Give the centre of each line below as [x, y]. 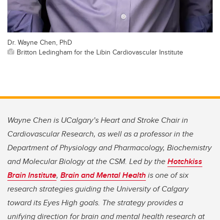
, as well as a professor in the [144, 134]
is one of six [167, 175]
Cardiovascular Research [51, 134]
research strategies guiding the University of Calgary [98, 189]
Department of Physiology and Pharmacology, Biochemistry [110, 148]
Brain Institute [32, 175]
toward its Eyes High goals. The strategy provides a [95, 203]
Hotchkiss [185, 162]
